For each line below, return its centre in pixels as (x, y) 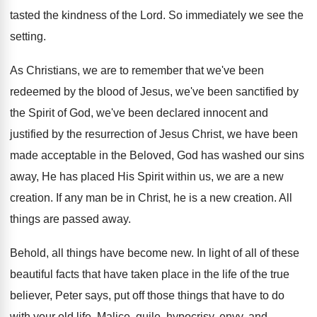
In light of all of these (248, 253)
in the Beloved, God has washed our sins (202, 155)
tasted (25, 15)
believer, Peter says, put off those (92, 295)
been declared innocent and (198, 113)
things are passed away (69, 219)
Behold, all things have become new (100, 253)
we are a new (250, 177)
